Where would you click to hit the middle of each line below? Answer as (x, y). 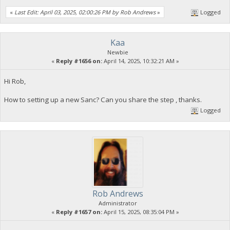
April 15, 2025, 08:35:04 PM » (140, 212)
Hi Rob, (15, 81)
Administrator (118, 203)
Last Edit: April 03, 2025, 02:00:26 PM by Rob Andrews (85, 12)
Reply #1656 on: (79, 61)
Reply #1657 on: (79, 212)
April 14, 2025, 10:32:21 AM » (140, 61)
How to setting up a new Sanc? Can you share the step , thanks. (103, 100)
